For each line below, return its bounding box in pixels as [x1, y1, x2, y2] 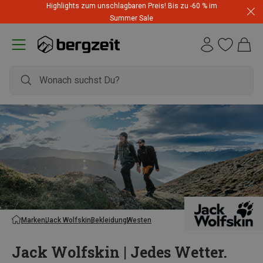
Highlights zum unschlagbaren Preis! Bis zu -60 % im [46, 2, 217, 10]
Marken [21, 215, 45, 224]
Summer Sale [110, 14, 153, 22]
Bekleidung [91, 215, 127, 224]
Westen [127, 215, 151, 224]
